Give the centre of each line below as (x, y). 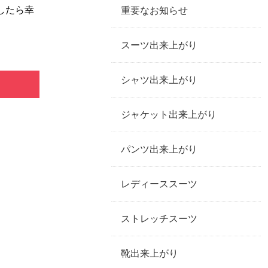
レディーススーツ (159, 184)
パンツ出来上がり (159, 149)
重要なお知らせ (154, 10)
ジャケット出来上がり (169, 114)
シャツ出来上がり (159, 80)
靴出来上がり (150, 253)
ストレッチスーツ (159, 218)
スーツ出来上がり (159, 45)
